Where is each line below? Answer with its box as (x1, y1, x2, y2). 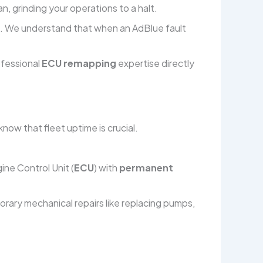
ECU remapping (42, 57, 116, 70)
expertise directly (116, 57, 194, 70)
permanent (119, 161, 173, 174)
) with (94, 161, 119, 174)
